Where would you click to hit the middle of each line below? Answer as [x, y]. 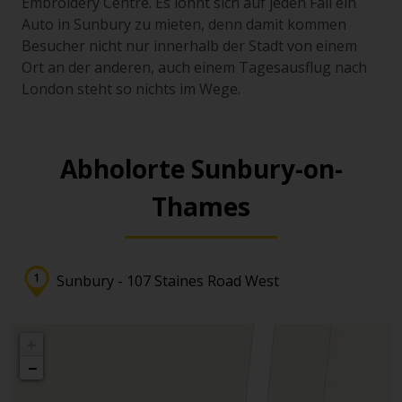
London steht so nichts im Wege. [131, 89]
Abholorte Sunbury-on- [201, 169]
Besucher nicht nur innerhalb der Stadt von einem [189, 46]
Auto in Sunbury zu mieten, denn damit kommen [184, 24]
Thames [201, 206]
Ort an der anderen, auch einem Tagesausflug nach [194, 67]
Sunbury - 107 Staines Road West [168, 281]
